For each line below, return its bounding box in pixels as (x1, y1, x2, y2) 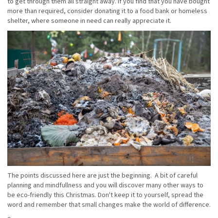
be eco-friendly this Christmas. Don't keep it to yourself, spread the (7, 190, 203, 200)
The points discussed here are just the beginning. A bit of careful (7, 171, 198, 181)
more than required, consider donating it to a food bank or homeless (7, 6, 207, 16)
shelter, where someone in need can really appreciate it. (7, 16, 171, 26)
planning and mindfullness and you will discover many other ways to (7, 181, 203, 191)
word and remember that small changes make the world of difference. (7, 200, 211, 210)
